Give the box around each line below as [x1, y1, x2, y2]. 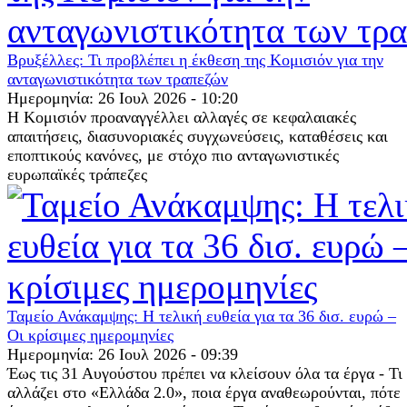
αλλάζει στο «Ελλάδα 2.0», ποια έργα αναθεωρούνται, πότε [7, 382, 401, 402]
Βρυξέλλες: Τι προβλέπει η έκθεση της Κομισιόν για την [7, 50, 383, 69]
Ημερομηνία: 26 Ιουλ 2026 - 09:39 [7, 344, 238, 363]
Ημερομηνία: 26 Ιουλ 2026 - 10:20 [7, 88, 238, 107]
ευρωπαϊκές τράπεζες [7, 164, 147, 184]
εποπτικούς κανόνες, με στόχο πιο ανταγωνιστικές [7, 145, 339, 164]
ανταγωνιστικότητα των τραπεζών [7, 69, 228, 88]
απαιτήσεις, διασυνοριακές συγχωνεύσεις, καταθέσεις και [7, 126, 388, 145]
